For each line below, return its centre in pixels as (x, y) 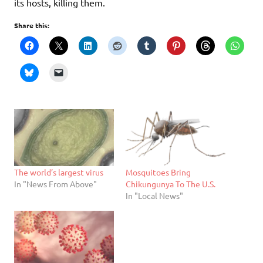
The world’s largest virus (59, 172)
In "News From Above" (55, 184)
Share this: (32, 25)
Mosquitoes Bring (158, 172)
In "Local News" (154, 196)
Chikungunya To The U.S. (171, 184)
